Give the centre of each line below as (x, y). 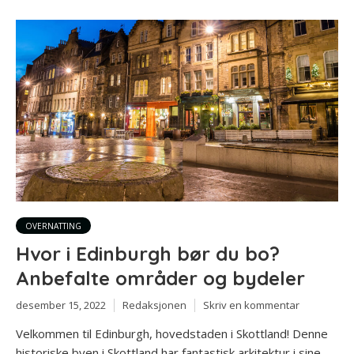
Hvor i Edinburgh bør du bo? (148, 253)
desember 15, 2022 (61, 305)
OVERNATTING (53, 226)
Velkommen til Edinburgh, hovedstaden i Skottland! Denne (172, 334)
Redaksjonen (154, 305)
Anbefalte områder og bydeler (160, 278)
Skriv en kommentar (251, 305)
